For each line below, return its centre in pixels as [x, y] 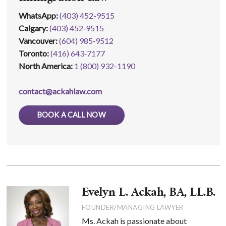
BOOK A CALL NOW [71, 115]
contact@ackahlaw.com [60, 91]
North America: [46, 66]
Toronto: [34, 53]
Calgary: [34, 28]
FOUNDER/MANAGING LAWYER [132, 208]
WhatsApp [37, 15]
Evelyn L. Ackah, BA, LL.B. [148, 193]
